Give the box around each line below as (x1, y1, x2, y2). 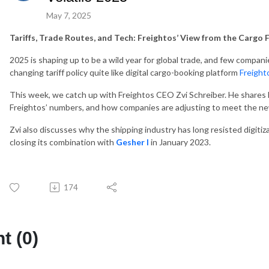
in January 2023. (149, 136, 211, 147)
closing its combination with (10, 136, 116, 147)
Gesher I (116, 136, 149, 147)
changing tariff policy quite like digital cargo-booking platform (10, 67, 240, 77)
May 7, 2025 (46, 10, 91, 20)
